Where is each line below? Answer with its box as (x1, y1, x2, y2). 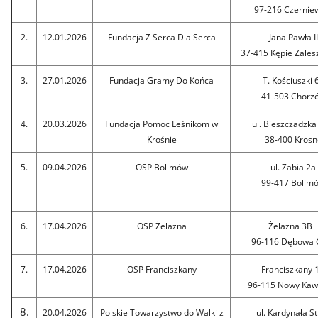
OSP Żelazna (136, 219, 187, 232)
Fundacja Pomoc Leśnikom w (105, 117, 219, 130)
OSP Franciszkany (126, 263, 197, 275)
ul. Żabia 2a (270, 160, 317, 173)
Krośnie (146, 133, 177, 146)
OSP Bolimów (135, 160, 188, 173)
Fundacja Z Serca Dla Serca (107, 31, 216, 43)
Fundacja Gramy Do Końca (109, 74, 214, 87)
